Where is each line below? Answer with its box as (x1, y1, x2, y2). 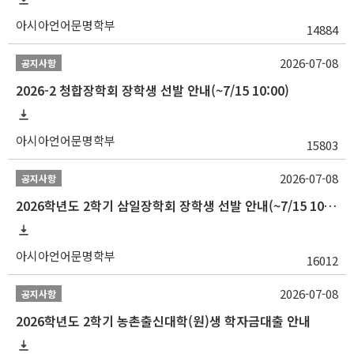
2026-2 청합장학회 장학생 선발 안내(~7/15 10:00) (16, 81, 289, 100)
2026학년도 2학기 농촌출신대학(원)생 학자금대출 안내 (16, 311, 311, 330)
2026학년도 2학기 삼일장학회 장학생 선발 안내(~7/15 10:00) (324, 196, 337, 215)
